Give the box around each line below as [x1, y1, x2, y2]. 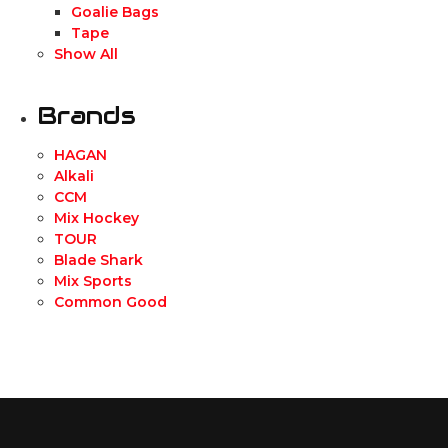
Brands [37, 98, 137, 131]
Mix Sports [53, 271, 132, 290]
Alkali [53, 166, 94, 185]
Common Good [53, 292, 167, 311]
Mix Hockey [53, 208, 139, 227]
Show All [53, 44, 118, 63]
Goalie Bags [70, 2, 159, 21]
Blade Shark [53, 250, 143, 269]
